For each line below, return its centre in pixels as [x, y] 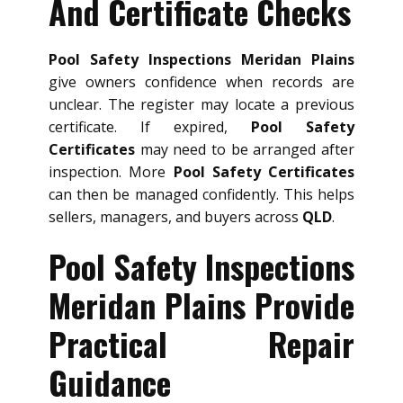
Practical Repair [201, 344]
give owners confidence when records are [201, 82]
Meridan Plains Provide [201, 305]
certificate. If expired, [150, 127]
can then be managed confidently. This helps [201, 195]
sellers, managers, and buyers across [175, 217]
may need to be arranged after [245, 150]
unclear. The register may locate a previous [201, 105]
